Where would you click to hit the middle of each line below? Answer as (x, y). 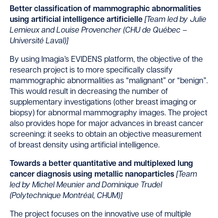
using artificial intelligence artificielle (77, 20)
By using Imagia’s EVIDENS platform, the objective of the (106, 60)
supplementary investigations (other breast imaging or (103, 103)
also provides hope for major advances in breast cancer (107, 124)
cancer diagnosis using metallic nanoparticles (93, 175)
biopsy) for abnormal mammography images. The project (109, 114)
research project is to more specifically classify (91, 71)
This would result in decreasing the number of (89, 92)
